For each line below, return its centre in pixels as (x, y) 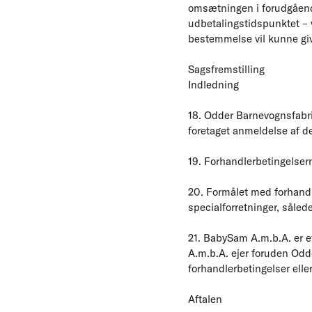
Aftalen (205, 299)
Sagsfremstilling (226, 69)
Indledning (213, 84)
